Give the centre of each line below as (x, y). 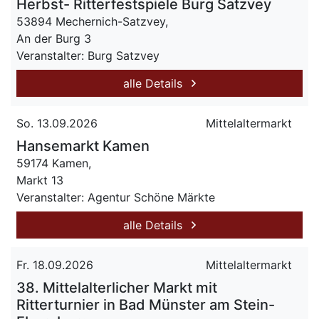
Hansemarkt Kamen (83, 146)
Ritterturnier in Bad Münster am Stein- (146, 305)
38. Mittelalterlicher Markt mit (117, 288)
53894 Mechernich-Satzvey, (92, 21)
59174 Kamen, (54, 163)
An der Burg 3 (54, 38)
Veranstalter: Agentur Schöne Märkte (116, 197)
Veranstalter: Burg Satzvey (88, 56)
